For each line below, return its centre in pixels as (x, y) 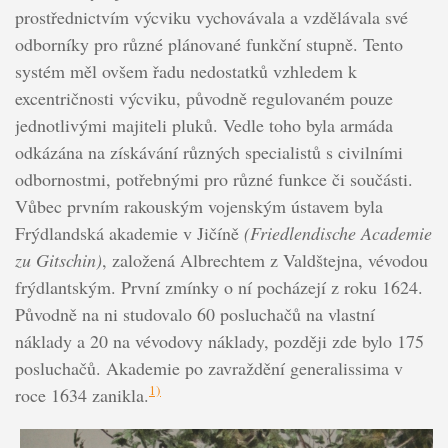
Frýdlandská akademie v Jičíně (129, 232)
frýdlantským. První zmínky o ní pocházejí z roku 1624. (218, 286)
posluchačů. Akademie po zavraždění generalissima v (208, 367)
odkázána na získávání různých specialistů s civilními (208, 151)
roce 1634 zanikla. (81, 394)
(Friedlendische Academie (337, 232)
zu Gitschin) (58, 259)
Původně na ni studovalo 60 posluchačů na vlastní (194, 313)
